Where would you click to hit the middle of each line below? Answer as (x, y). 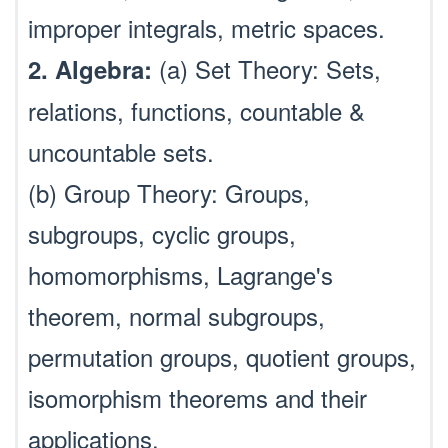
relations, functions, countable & (196, 110)
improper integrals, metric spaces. (206, 27)
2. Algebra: (90, 69)
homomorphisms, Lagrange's (180, 274)
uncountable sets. (121, 151)
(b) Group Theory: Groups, (169, 192)
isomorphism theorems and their (197, 397)
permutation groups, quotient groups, (222, 356)
